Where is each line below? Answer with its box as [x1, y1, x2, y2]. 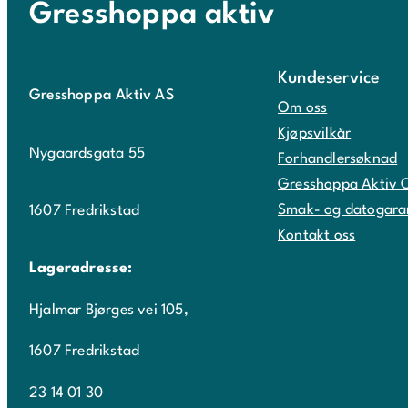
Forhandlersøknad [278, 151, 398, 167]
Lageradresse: [29, 260, 133, 276]
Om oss [278, 100, 328, 116]
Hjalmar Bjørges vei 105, [29, 302, 189, 318]
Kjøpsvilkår [278, 126, 352, 141]
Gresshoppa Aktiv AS [29, 88, 174, 104]
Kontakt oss [278, 228, 356, 243]
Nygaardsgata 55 [29, 146, 145, 161]
